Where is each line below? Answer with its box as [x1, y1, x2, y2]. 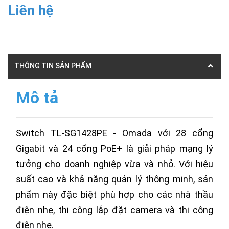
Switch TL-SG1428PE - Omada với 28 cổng [16, 128, 213, 139]
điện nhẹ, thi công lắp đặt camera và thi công [16, 204, 213, 215]
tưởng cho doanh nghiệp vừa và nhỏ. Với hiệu [16, 158, 213, 169]
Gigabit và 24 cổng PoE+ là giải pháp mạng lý [16, 143, 213, 154]
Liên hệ [8, 2, 54, 19]
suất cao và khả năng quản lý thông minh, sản [16, 174, 213, 185]
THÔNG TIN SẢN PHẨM [14, 62, 91, 70]
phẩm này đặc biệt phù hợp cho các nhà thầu [16, 189, 213, 200]
